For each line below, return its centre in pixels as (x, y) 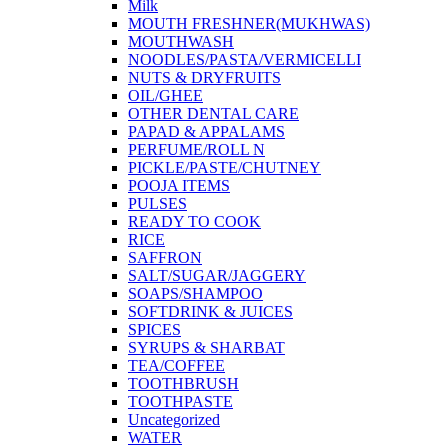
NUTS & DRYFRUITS (204, 77)
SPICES (154, 329)
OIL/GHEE (165, 95)
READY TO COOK (194, 221)
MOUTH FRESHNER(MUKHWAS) (249, 23)
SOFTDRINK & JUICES (210, 311)
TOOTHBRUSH (183, 383)
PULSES (157, 203)
